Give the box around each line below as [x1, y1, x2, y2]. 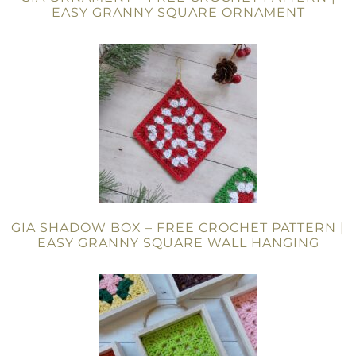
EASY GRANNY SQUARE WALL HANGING [37, 235, 319, 250]
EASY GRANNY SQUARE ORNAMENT [51, 5, 305, 20]
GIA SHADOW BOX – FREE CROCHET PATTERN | [11, 220, 345, 235]
